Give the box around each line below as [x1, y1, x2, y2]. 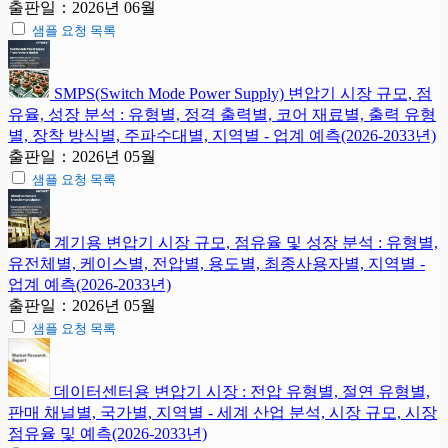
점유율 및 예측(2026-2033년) [8, 424, 207, 442]
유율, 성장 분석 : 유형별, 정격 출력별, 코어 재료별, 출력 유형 [8, 105, 436, 123]
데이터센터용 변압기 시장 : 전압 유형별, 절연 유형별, [54, 382, 430, 400]
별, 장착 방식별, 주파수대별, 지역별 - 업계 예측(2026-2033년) [8, 126, 436, 144]
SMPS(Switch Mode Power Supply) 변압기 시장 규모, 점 [54, 84, 432, 102]
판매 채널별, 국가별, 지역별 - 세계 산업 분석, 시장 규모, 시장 [8, 403, 437, 421]
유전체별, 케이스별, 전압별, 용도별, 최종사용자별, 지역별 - [8, 254, 425, 272]
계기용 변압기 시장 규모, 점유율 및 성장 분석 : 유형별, [54, 233, 438, 251]
